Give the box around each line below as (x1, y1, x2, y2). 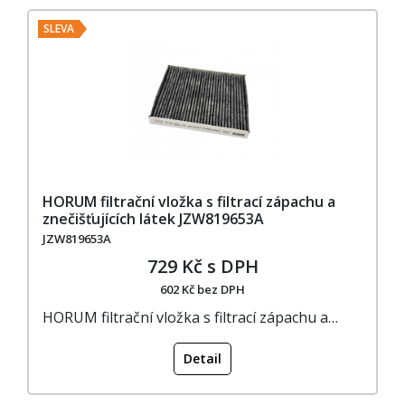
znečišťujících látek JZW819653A (42, 208, 264, 229)
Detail (184, 349, 221, 367)
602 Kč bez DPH (160, 280, 245, 297)
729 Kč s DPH (146, 253, 259, 278)
